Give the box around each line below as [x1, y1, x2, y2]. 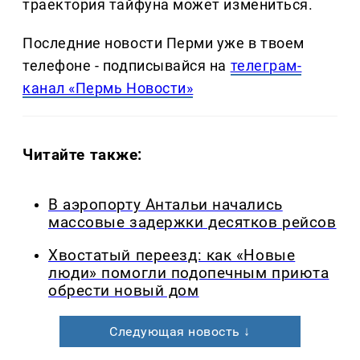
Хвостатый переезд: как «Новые [48, 246, 296, 264]
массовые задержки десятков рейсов [48, 213, 337, 231]
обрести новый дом [48, 281, 199, 300]
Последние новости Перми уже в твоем [22, 35, 305, 52]
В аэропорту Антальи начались [48, 195, 283, 214]
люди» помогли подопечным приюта [48, 264, 329, 282]
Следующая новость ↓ [109, 323, 251, 339]
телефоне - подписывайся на [22, 57, 231, 75]
